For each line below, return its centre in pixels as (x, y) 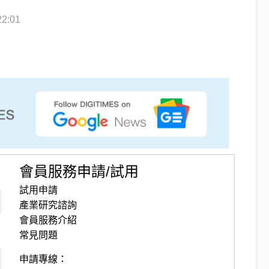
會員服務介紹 (48, 220)
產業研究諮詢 (48, 205)
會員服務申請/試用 (79, 171)
